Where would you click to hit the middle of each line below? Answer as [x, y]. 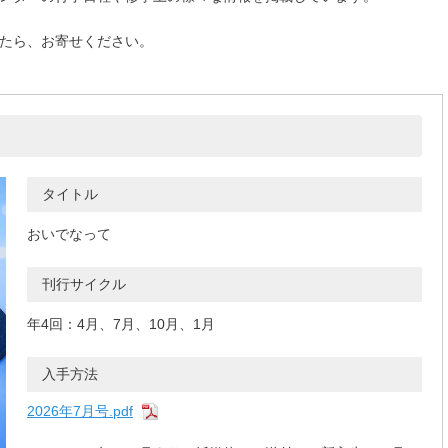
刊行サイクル [84, 284]
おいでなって [69, 234]
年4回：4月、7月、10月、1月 [121, 324]
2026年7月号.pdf [80, 411]
